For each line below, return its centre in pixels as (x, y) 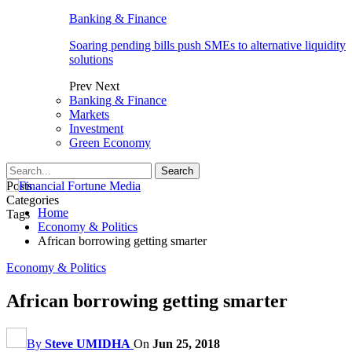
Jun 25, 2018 (186, 343)
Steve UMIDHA (88, 343)
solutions (91, 59)
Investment (96, 128)
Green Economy (110, 143)
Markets (89, 114)
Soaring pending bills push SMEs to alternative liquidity (207, 45)
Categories (33, 200)
